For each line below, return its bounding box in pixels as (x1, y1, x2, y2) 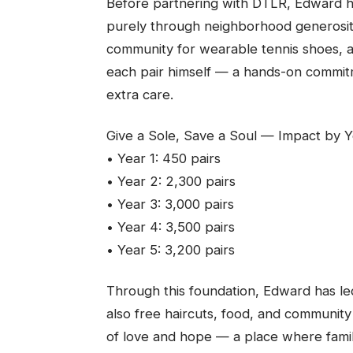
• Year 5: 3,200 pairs (106, 241, 235, 258)
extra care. (106, 86, 173, 102)
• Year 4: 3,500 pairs (106, 218, 235, 235)
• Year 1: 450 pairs (106, 150, 221, 166)
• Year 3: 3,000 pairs (106, 195, 234, 212)
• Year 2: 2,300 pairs (106, 173, 236, 189)
